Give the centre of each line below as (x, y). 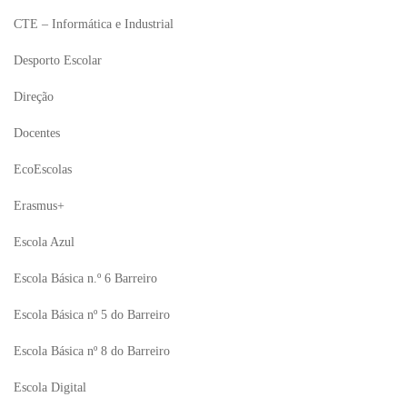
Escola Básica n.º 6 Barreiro (85, 278)
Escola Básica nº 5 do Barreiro (92, 315)
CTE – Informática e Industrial (94, 24)
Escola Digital (50, 387)
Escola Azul (44, 242)
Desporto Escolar (58, 60)
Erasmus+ (39, 206)
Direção (34, 97)
